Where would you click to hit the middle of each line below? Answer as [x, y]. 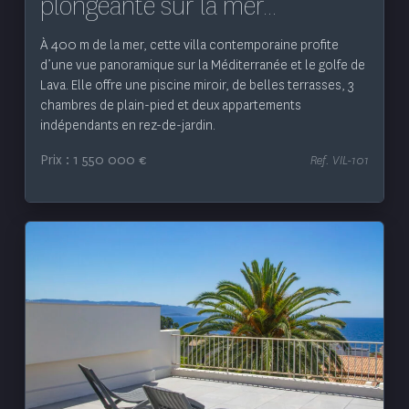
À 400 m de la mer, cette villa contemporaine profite [189, 45]
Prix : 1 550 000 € [93, 160]
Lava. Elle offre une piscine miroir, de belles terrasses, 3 [197, 85]
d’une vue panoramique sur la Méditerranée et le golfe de [202, 65]
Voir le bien [204, 321]
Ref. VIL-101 [340, 160]
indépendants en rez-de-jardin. [127, 125]
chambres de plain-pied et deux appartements [170, 105]
